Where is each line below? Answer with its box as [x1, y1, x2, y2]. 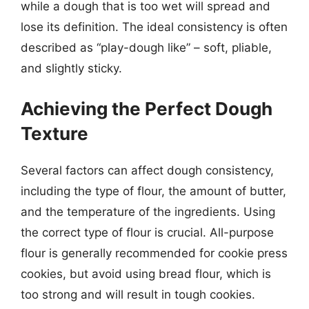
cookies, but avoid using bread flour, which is [21, 266, 271, 281]
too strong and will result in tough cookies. [21, 287, 255, 301]
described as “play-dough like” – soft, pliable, [21, 41, 272, 54]
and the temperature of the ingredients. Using [21, 204, 275, 219]
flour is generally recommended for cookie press [21, 246, 288, 260]
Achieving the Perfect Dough [21, 97, 272, 119]
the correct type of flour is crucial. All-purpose [21, 225, 274, 239]
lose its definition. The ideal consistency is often [21, 20, 288, 34]
